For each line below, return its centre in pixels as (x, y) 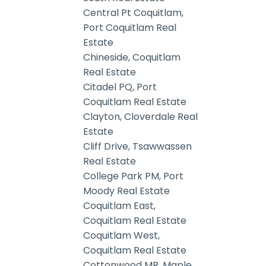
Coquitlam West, (122, 236)
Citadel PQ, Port (120, 87)
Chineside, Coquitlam (132, 58)
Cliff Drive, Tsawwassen (138, 147)
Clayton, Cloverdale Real (141, 117)
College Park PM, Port (134, 176)
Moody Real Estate (127, 191)
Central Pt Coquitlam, (134, 13)
